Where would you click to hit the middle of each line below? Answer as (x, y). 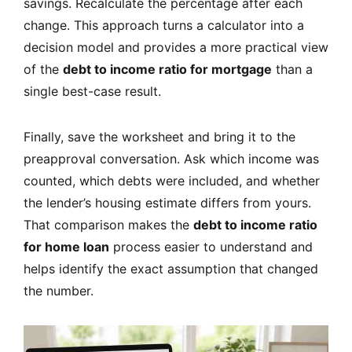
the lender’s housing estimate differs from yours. (167, 202)
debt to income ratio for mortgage (167, 69)
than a (292, 69)
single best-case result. (92, 91)
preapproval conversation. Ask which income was (171, 158)
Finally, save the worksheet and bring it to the (159, 136)
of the (43, 69)
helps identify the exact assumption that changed (171, 268)
